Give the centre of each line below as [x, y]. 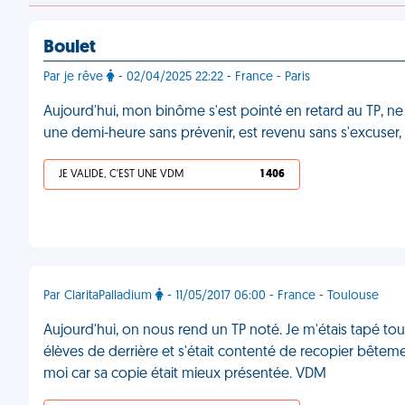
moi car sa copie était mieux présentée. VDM [185, 374]
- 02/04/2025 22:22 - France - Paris [212, 77]
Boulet [70, 48]
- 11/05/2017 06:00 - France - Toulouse [271, 296]
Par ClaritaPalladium [99, 296]
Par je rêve [75, 77]
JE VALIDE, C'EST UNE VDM [121, 174]
